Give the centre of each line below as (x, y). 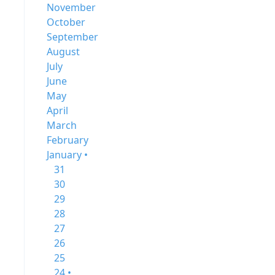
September (72, 37)
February (68, 140)
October (66, 22)
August (63, 52)
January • (67, 155)
